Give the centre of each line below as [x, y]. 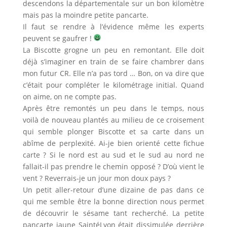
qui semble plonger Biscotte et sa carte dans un [113, 131]
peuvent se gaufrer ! [58, 38]
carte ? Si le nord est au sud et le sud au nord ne [113, 155]
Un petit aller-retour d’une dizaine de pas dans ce [113, 190]
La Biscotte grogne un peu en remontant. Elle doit [113, 50]
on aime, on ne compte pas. [69, 96]
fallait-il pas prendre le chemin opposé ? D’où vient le [113, 166]
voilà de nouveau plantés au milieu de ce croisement [113, 120]
